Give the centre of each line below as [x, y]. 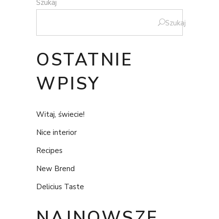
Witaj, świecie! [60, 114]
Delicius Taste [60, 186]
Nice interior [56, 132]
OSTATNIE [85, 60]
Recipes [49, 150]
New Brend [55, 168]
